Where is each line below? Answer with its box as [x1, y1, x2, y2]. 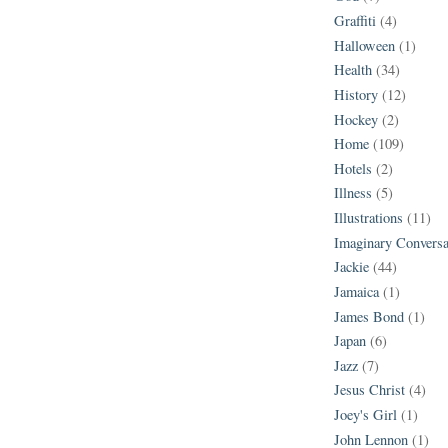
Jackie [334, 257, 369, 277]
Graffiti [334, 11, 376, 31]
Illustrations [334, 208, 403, 228]
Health [334, 60, 372, 80]
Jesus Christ [334, 380, 405, 400]
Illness [334, 183, 372, 203]
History [334, 84, 378, 104]
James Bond [334, 306, 404, 326]
